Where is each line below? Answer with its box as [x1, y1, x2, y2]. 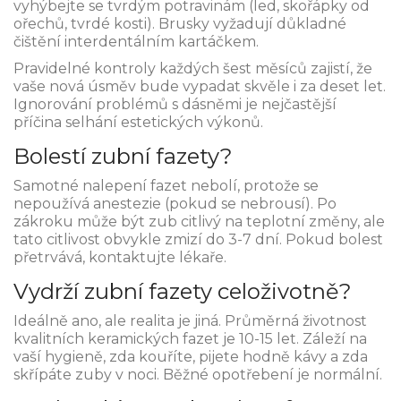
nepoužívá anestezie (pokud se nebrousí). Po [13, 195, 337, 213]
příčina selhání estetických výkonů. [13, 114, 263, 132]
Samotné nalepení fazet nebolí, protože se [13, 177, 319, 195]
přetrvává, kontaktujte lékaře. [13, 249, 226, 267]
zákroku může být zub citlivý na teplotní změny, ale [13, 213, 385, 231]
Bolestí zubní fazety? [13, 143, 233, 170]
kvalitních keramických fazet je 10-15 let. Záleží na [13, 330, 367, 348]
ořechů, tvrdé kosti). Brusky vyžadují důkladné [13, 15, 346, 33]
